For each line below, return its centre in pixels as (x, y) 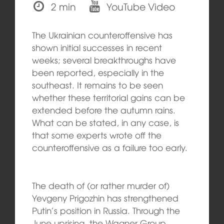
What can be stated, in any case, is (105, 122)
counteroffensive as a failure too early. (109, 147)
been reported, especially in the (98, 72)
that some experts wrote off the (96, 135)
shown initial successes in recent (97, 47)
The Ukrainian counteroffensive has (102, 35)
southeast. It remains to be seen (97, 85)
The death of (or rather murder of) (100, 185)
